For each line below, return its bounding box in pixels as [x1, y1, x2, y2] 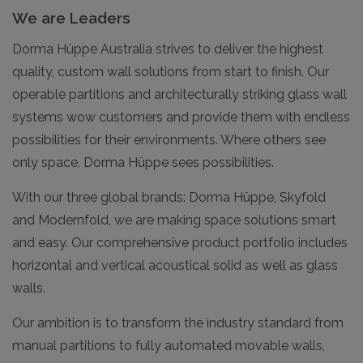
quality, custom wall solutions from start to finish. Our [12, 64, 329, 80]
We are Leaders [12, 9, 130, 28]
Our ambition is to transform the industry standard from [12, 315, 344, 331]
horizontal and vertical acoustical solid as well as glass [12, 258, 338, 274]
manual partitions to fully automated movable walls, [12, 338, 325, 354]
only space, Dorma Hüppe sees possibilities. [12, 155, 274, 171]
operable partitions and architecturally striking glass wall [12, 87, 347, 103]
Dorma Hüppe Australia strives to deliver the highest [12, 41, 323, 58]
